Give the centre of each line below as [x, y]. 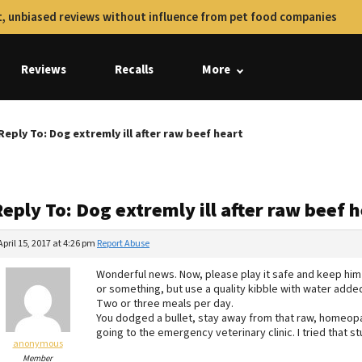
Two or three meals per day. [165, 304]
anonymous [38, 344]
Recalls [134, 70]
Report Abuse [123, 244]
